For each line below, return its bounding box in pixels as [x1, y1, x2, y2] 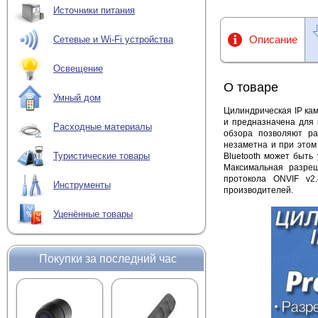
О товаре [224, 80, 278, 94]
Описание [249, 33, 297, 45]
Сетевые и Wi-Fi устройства [53, 34, 173, 45]
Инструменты [53, 180, 111, 191]
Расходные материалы [53, 121, 152, 133]
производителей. [224, 185, 293, 195]
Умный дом [53, 92, 101, 104]
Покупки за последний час [39, 253, 177, 265]
